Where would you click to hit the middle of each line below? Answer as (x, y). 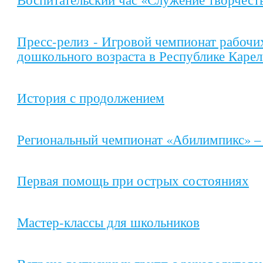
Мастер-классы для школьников (108, 222)
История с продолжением (91, 97)
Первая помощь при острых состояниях (133, 181)
